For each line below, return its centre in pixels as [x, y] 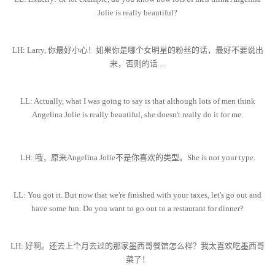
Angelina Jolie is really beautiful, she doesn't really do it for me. [137, 115]
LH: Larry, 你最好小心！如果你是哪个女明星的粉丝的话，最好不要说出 [137, 50]
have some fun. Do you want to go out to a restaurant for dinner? [137, 209]
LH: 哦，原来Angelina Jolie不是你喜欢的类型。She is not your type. [137, 158]
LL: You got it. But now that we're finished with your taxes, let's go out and [137, 195]
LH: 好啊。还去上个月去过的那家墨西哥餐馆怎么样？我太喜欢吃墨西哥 [137, 246]
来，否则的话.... [137, 64]
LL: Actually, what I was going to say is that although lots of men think [137, 101]
